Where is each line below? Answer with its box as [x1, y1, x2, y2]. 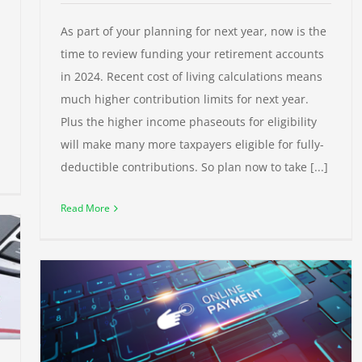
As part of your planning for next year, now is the [61, 23, 326, 40]
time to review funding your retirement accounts [61, 46, 324, 62]
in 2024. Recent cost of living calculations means [61, 69, 322, 85]
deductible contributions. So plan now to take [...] [61, 159, 328, 175]
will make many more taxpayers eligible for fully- [61, 137, 324, 153]
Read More [61, 201, 110, 216]
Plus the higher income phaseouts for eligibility [61, 114, 317, 130]
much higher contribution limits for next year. [61, 91, 309, 107]
